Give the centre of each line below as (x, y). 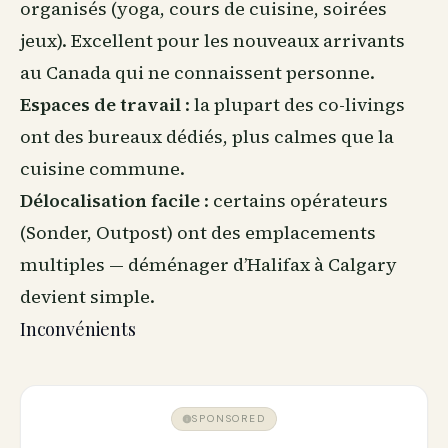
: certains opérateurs (294, 200)
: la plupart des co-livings (293, 104)
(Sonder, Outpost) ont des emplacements (198, 232)
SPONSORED (229, 418)
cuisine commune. (102, 168)
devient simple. (87, 296)
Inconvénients (78, 329)
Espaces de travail (100, 104)
